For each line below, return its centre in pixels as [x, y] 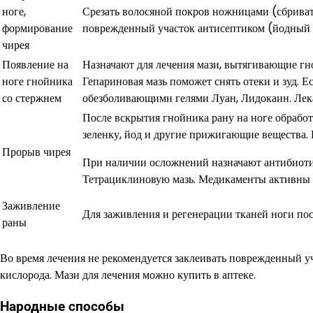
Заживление [31, 206]
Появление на [35, 65]
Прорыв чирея [36, 152]
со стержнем [32, 99]
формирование [37, 29]
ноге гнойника [37, 82]
